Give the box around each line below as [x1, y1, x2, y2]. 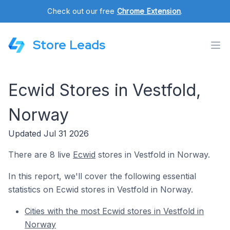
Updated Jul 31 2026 [8, 128, 89, 139]
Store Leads [33, 37, 105, 53]
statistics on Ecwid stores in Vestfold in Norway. [8, 184, 193, 195]
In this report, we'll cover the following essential [8, 171, 196, 181]
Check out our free [47, 7, 117, 15]
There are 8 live [8, 149, 73, 160]
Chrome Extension [117, 7, 181, 15]
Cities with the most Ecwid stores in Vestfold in [25, 206, 204, 216]
